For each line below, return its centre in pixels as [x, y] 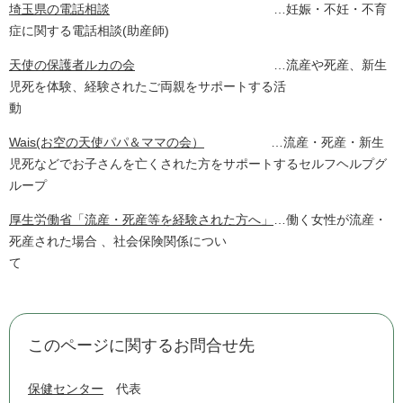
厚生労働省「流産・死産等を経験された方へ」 [141, 220]
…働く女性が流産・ [330, 220]
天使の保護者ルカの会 [72, 65]
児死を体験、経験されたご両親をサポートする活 [148, 87]
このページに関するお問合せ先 [141, 346]
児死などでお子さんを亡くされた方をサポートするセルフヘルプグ [198, 164]
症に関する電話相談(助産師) [89, 31]
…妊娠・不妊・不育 [248, 9]
